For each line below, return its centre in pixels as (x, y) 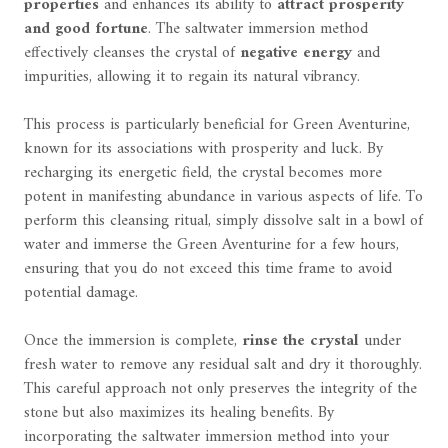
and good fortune (86, 29)
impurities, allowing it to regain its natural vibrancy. (192, 77)
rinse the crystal (300, 341)
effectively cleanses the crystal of (132, 53)
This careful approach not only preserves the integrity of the (220, 389)
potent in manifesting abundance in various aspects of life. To (223, 197)
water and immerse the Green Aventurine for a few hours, (211, 245)
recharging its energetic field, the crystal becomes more (203, 173)
